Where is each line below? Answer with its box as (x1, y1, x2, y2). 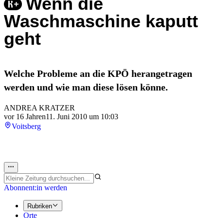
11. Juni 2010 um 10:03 (46, 112, 118, 121)
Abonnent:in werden (4, 183, 67, 192)
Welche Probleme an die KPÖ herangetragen (4, 68, 192, 79)
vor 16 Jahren (4, 112, 46, 121)
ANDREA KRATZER (4, 104, 75, 112)
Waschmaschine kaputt (4, 11, 198, 32)
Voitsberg (12, 122, 41, 131)
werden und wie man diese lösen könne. (4, 82, 168, 93)
